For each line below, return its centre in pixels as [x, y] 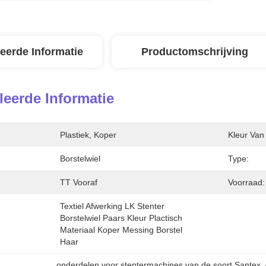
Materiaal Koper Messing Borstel [121, 230]
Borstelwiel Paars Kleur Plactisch [121, 218]
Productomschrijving [195, 52]
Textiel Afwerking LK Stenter [112, 206]
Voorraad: [246, 182]
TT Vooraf [79, 182]
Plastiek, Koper [88, 135]
